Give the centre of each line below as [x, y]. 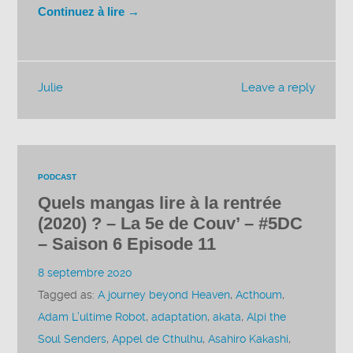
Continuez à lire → [89, 11]
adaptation [180, 317]
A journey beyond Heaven [164, 295]
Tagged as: [68, 295]
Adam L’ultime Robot [92, 317]
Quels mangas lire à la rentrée [160, 203]
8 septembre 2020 [85, 273]
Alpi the [267, 317]
